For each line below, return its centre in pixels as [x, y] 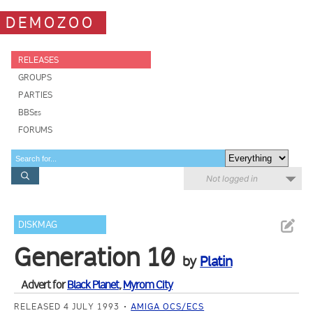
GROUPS [35, 77]
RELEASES [38, 60]
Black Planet [93, 285]
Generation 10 [95, 257]
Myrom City [148, 285]
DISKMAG [38, 225]
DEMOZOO [50, 22]
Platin [216, 261]
